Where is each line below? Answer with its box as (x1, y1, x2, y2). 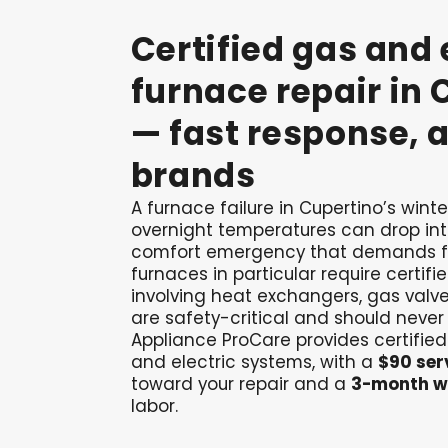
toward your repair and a (130, 371, 351, 396)
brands (130, 152, 256, 198)
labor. (130, 393, 178, 418)
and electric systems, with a (130, 349, 378, 374)
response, (247, 110, 420, 156)
